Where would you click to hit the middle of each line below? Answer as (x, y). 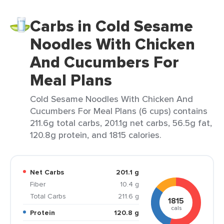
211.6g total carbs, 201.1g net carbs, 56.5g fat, (121, 123)
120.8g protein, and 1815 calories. (96, 135)
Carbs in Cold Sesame (111, 26)
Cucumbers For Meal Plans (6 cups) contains (119, 111)
